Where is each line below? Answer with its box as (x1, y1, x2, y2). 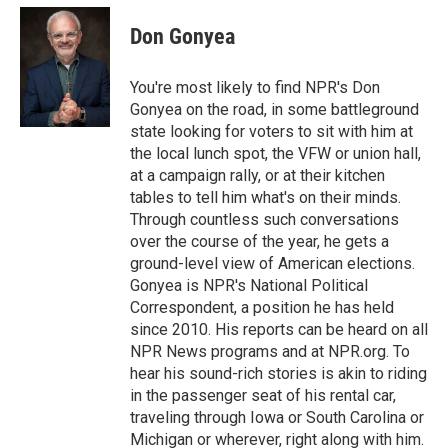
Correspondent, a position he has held (130, 298, 394, 317)
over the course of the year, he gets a (130, 232, 389, 251)
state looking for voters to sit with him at (130, 122, 413, 141)
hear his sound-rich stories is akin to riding (130, 364, 427, 383)
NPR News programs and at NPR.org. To (130, 342, 410, 361)
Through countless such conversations (130, 210, 399, 229)
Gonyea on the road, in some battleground (130, 100, 419, 119)
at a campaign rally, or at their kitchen (130, 166, 385, 185)
